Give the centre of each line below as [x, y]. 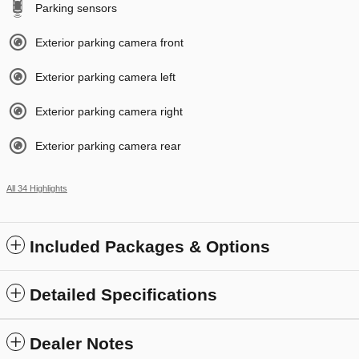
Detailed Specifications [123, 295]
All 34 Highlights [37, 189]
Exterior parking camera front [109, 43]
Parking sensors [76, 8]
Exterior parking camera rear [108, 146]
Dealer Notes [82, 344]
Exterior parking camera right [109, 112]
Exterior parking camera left [105, 77]
